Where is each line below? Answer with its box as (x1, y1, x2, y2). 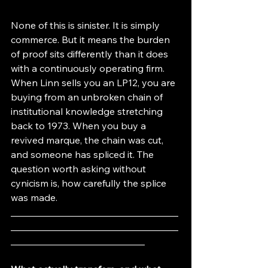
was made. (11, 191, 57, 203)
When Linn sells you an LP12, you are (11, 76, 178, 89)
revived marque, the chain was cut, (11, 133, 166, 146)
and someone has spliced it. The (11, 148, 156, 160)
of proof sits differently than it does (11, 47, 170, 60)
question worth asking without (11, 162, 148, 175)
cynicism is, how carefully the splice (11, 176, 169, 189)
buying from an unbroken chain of (11, 90, 165, 103)
